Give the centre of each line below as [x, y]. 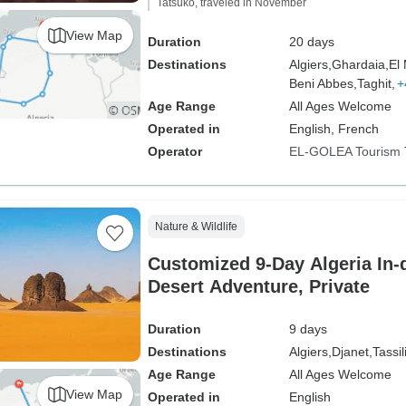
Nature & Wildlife [196, 227]
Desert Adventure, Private [258, 286]
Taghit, [376, 83]
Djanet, [352, 352]
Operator [174, 151]
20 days [311, 42]
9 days [308, 329]
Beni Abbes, [323, 83]
